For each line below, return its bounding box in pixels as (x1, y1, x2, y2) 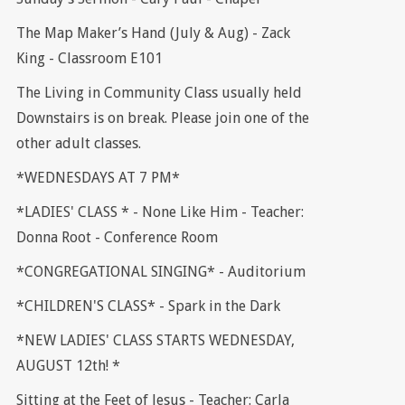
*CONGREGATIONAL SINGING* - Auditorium (15, 263, 306, 281)
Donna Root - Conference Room (15, 229, 218, 247)
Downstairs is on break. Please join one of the (15, 109, 309, 127)
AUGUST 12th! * (15, 357, 120, 375)
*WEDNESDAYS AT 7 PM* (15, 169, 180, 187)
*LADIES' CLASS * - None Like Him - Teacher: (15, 203, 304, 221)
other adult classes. (15, 135, 141, 153)
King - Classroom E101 (15, 50, 163, 68)
